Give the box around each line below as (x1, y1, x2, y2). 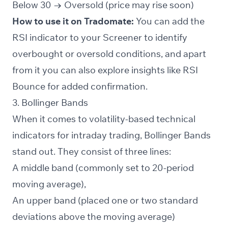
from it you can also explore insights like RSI (12, 64, 198, 76)
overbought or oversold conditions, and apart (12, 48, 206, 60)
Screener (103, 32, 142, 44)
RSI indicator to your (12, 32, 103, 44)
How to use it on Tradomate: (12, 15, 134, 27)
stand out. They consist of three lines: (12, 146, 171, 158)
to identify (142, 32, 187, 44)
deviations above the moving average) (12, 211, 175, 223)
